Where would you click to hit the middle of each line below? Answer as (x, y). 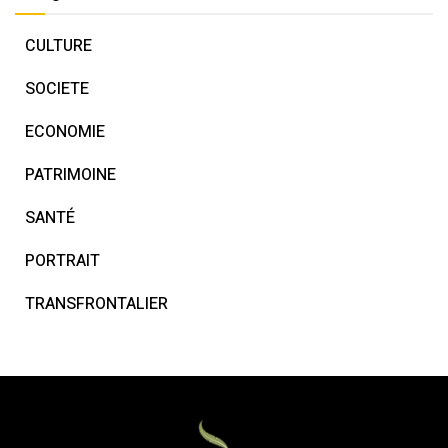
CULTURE (58, 46)
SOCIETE (57, 89)
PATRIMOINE (70, 175)
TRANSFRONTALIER (96, 304)
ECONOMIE (65, 132)
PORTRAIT (62, 261)
